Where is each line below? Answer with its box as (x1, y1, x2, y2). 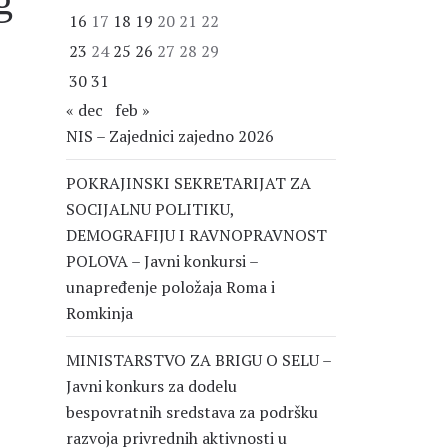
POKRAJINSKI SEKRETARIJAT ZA (66, 172, 311, 194)
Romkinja (66, 302, 133, 324)
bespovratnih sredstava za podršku (66, 401, 318, 423)
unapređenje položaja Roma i (66, 276, 275, 298)
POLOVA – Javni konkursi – (66, 250, 258, 272)
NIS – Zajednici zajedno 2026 (66, 125, 274, 147)
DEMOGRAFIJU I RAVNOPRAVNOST (66, 224, 327, 246)
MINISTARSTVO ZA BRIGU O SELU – (66, 349, 331, 371)
